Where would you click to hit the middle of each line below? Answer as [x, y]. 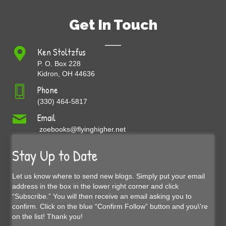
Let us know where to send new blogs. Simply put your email [108, 176]
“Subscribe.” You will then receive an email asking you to [102, 196]
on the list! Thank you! [47, 216]
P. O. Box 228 [59, 63]
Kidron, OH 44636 [66, 73]
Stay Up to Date [55, 155]
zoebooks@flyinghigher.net [81, 129]
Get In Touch [113, 25]
